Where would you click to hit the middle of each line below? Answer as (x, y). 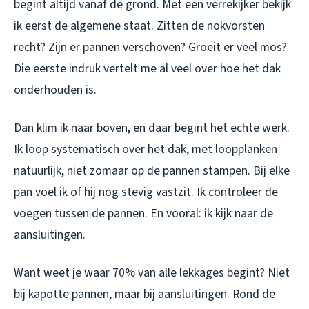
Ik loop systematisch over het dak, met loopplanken (146, 149)
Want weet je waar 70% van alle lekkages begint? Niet (152, 272)
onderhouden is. (55, 90)
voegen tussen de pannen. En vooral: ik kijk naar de (143, 213)
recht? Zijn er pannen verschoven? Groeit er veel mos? (150, 47)
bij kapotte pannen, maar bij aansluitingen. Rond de (144, 294)
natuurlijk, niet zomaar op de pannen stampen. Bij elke (152, 170)
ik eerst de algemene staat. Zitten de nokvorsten (139, 26)
